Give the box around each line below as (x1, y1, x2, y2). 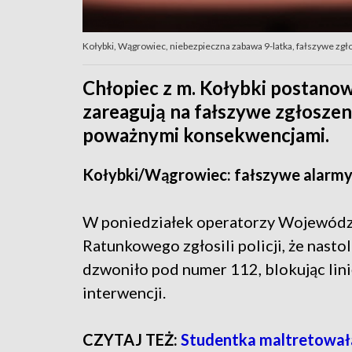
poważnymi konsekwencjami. (82, 123, 329, 147)
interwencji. (82, 283, 166, 302)
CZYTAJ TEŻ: (82, 330, 181, 350)
